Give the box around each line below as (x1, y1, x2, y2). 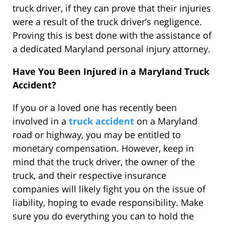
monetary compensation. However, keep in (13, 142, 194, 155)
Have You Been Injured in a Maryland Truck (13, 65, 209, 78)
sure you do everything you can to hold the (13, 210, 194, 222)
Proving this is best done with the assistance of (13, 29, 211, 42)
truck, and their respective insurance (13, 169, 166, 182)
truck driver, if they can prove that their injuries (13, 2, 211, 15)
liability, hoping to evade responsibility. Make (13, 196, 203, 209)
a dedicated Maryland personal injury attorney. (13, 43, 210, 55)
